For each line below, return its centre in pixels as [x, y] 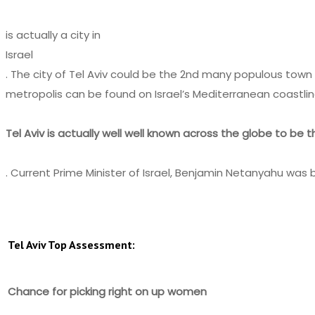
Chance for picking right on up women [107, 291]
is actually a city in [53, 34]
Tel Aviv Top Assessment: [71, 244]
